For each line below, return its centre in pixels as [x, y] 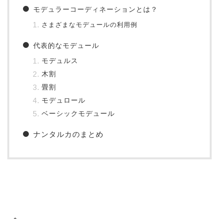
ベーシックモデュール [78, 114]
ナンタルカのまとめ [68, 134]
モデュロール [63, 101]
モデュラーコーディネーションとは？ [95, 10]
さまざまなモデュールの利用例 [89, 25]
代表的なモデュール [66, 46]
